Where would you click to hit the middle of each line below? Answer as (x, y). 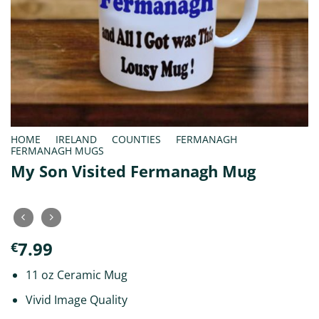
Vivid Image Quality (76, 299)
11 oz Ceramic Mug (76, 274)
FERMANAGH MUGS (57, 150)
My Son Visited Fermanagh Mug (133, 172)
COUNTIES (137, 139)
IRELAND (77, 139)
